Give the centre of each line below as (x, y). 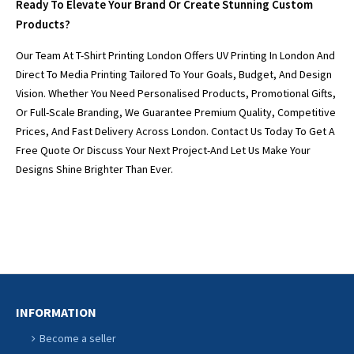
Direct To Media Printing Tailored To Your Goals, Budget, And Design (174, 75)
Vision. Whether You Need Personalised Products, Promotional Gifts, (176, 94)
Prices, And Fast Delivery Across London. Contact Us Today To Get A (175, 132)
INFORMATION (56, 313)
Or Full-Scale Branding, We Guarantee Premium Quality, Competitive (176, 113)
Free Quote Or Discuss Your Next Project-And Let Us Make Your (163, 151)
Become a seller (78, 339)
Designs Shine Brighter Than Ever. (94, 169)
